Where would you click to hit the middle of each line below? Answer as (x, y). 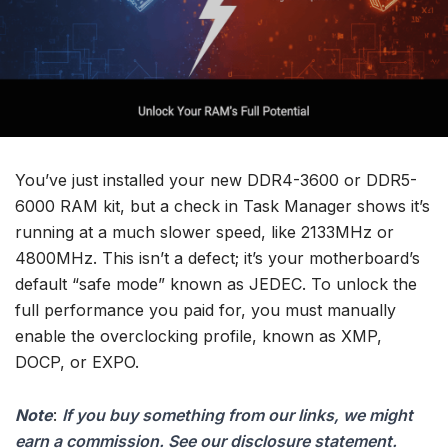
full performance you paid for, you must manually (205, 310)
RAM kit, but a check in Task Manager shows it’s (242, 206)
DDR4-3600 (293, 180)
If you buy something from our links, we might (237, 415)
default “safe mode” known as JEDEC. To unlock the (216, 284)
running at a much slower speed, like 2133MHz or (204, 232)
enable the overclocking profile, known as (178, 336)
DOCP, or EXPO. (77, 362)
